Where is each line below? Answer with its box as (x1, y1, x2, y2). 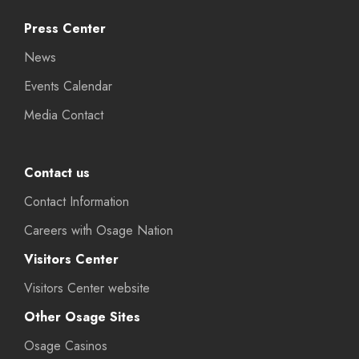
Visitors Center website (24, 279, 150, 298)
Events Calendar (24, 77, 112, 96)
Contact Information (24, 192, 129, 212)
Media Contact (24, 106, 103, 125)
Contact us (24, 163, 90, 183)
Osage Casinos (24, 337, 107, 356)
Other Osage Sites (24, 308, 140, 327)
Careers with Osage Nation (24, 221, 173, 240)
